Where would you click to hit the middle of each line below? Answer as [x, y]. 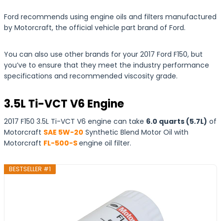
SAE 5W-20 [63, 132]
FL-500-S [60, 143]
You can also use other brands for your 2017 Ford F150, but [103, 54]
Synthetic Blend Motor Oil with [136, 132]
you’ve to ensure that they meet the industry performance [107, 65]
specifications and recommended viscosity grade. [91, 76]
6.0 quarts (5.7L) [177, 121]
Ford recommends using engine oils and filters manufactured [110, 17]
